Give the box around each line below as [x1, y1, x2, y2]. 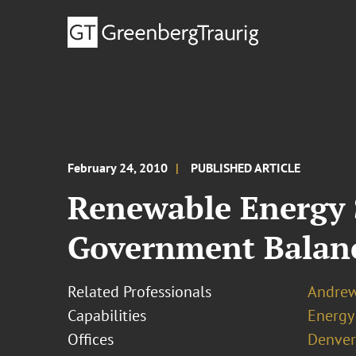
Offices [68, 329, 114, 350]
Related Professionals [68, 281, 212, 302]
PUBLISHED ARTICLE [191, 160, 301, 176]
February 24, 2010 [68, 160, 168, 176]
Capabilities [68, 305, 147, 326]
